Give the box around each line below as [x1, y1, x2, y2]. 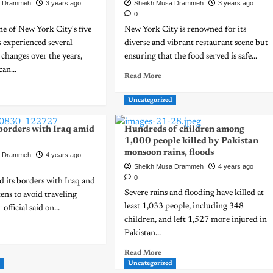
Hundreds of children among [124, 125, 244, 134]
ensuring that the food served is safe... [124, 52, 257, 61]
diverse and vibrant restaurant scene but [124, 39, 268, 48]
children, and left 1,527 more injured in [124, 216, 267, 224]
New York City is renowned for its [124, 26, 246, 34]
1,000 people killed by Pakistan [124, 136, 258, 146]
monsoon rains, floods [124, 148, 214, 157]
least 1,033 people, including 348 [124, 202, 244, 211]
